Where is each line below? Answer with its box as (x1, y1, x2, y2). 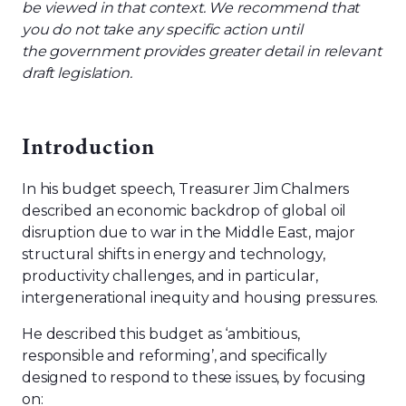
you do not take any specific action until (22, 21, 303, 38)
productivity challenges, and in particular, (22, 267, 318, 285)
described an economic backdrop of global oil (22, 202, 347, 219)
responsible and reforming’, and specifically (22, 347, 328, 364)
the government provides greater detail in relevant (22, 43, 382, 60)
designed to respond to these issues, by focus (22, 369, 344, 386)
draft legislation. (22, 64, 132, 82)
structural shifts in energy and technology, (22, 246, 325, 263)
